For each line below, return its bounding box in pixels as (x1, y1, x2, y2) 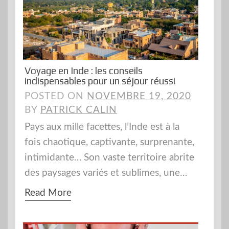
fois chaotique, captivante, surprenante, (25, 138, 194, 148)
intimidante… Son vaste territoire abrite (25, 153, 194, 163)
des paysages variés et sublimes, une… (25, 168, 187, 178)
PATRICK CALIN (40, 105, 117, 116)
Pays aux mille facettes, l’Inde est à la (25, 122, 179, 132)
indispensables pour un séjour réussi (25, 75, 175, 87)
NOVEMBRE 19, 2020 (87, 91, 191, 102)
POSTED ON (25, 91, 87, 102)
